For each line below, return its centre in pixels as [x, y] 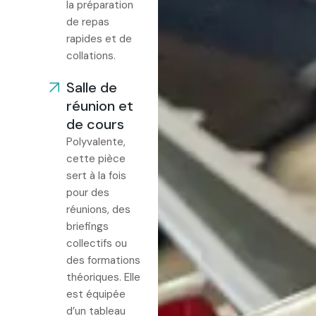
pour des [88, 193]
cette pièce [96, 159]
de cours [95, 124]
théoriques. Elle [103, 277]
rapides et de [99, 39]
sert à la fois [96, 176]
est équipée [96, 294]
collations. [91, 56]
